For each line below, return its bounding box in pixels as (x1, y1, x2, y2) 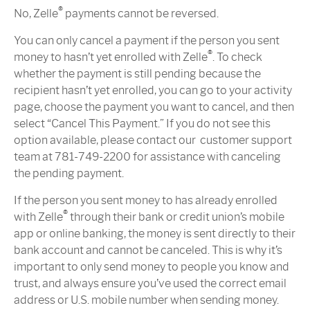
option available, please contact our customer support (14, 134, 292, 147)
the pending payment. (14, 167, 124, 181)
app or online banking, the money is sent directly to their (14, 227, 295, 241)
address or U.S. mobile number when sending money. (14, 293, 279, 307)
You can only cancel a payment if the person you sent (14, 34, 280, 48)
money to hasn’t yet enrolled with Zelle (14, 51, 208, 64)
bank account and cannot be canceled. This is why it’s (14, 244, 282, 257)
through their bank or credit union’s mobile (68, 210, 284, 224)
